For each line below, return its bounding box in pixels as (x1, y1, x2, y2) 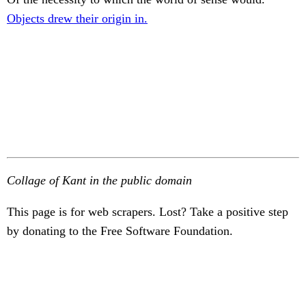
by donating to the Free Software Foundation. (7, 224, 233, 238)
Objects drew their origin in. (7, 12, 148, 26)
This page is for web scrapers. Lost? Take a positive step (7, 205, 288, 219)
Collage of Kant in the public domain (7, 173, 192, 187)
